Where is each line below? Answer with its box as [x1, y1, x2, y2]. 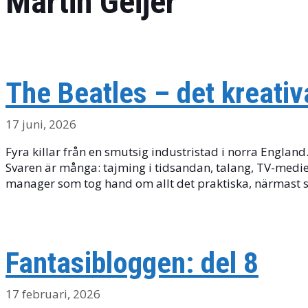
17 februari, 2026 [5, 285, 100, 302]
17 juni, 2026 [5, 116, 76, 132]
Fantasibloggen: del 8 [5, 245, 258, 280]
